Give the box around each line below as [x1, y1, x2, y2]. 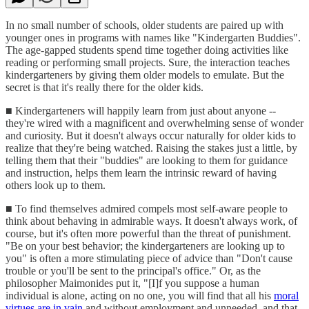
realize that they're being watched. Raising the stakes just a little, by [6, 141, 297, 154]
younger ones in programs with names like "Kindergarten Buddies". [6, 31, 301, 43]
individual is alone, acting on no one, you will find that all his [6, 289, 274, 301]
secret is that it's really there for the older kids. [6, 81, 203, 93]
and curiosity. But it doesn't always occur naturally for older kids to [6, 129, 296, 141]
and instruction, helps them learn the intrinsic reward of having [6, 166, 277, 179]
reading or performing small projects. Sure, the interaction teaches [6, 56, 290, 68]
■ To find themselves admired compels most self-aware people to [6, 202, 288, 215]
